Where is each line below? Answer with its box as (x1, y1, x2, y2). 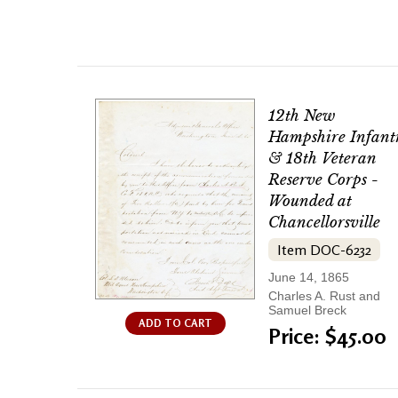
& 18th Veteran (268, 149, 377, 169)
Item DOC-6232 (277, 241, 371, 259)
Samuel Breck (268, 303, 346, 318)
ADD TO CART (138, 315, 212, 330)
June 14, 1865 (268, 270, 349, 285)
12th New (268, 107, 335, 126)
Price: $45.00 (268, 323, 386, 350)
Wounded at (268, 192, 352, 211)
